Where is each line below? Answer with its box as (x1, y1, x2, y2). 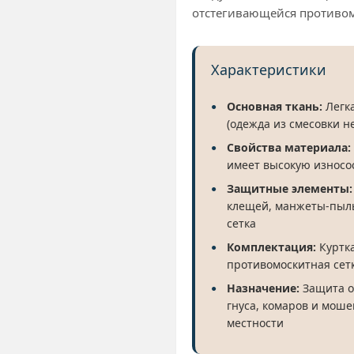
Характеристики (211, 59, 326, 79)
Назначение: (227, 280, 299, 296)
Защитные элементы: (227, 180, 352, 196)
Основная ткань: (227, 98, 322, 114)
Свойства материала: (227, 139, 351, 155)
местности (227, 314, 284, 330)
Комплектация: (227, 239, 316, 254)
